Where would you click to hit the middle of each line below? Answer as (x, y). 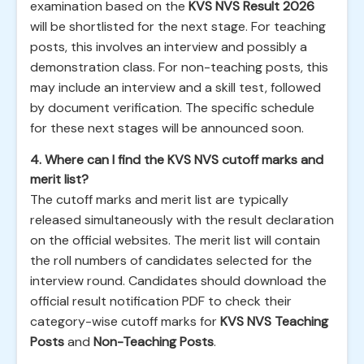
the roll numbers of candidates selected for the (171, 260)
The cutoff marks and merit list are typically (159, 199)
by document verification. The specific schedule (172, 108)
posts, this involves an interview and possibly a (169, 47)
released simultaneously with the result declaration (182, 220)
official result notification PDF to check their (161, 301)
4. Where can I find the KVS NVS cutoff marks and (177, 160)
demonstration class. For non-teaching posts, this (179, 67)
